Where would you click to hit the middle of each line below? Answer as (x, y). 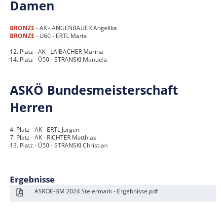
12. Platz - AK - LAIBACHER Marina (56, 52)
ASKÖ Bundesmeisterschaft (94, 90)
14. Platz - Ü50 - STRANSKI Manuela (58, 59)
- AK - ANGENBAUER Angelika (76, 28)
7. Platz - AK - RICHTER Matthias (53, 137)
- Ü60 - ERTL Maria (61, 36)
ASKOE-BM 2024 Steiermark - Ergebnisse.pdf (96, 191)
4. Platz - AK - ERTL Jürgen (45, 129)
